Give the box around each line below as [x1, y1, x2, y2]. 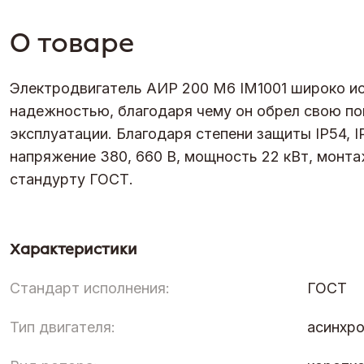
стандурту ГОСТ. [10, 170, 133, 188]
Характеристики [10, 240, 137, 258]
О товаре [10, 27, 134, 58]
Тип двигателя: [10, 318, 115, 336]
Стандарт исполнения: [10, 279, 170, 297]
